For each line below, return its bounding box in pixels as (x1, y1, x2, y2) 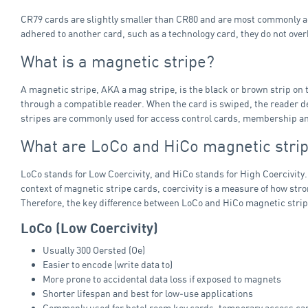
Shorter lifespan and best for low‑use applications (43, 287, 253, 299)
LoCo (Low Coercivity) (21, 221, 158, 236)
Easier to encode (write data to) (43, 258, 173, 270)
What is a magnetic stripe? (21, 50, 214, 71)
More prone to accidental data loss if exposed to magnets (43, 272, 281, 285)
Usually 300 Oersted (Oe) (43, 243, 145, 256)
